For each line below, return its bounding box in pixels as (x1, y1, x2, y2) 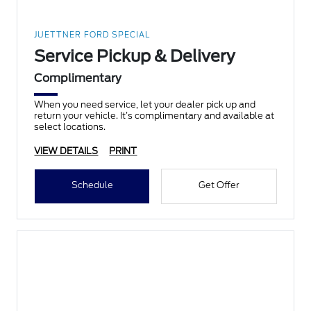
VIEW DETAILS (34, 146, 99, 157)
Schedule (71, 180, 113, 191)
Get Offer (198, 180, 239, 191)
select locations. (34, 121, 106, 133)
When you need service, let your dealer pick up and (34, 99, 256, 110)
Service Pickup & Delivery (34, 47, 236, 67)
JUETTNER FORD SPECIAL (34, 30, 151, 40)
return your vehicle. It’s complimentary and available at (34, 110, 275, 121)
